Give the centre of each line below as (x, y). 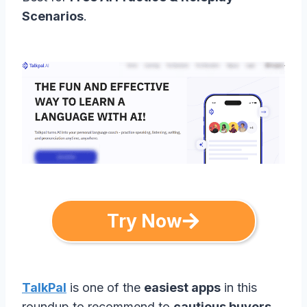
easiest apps (182, 287)
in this (239, 287)
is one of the (105, 287)
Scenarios (53, 16)
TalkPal (44, 287)
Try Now (145, 221)
